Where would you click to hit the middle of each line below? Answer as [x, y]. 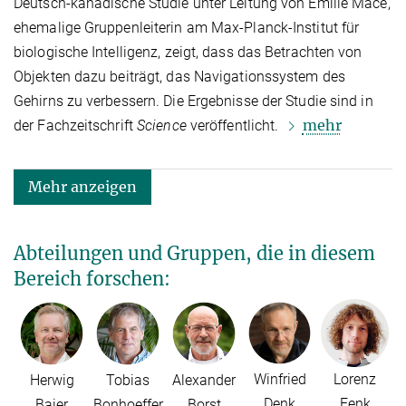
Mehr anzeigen [82, 187]
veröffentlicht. [234, 126]
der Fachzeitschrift [75, 126]
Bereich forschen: [92, 279]
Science [162, 126]
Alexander [204, 380]
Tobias [128, 380]
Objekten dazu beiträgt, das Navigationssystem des [179, 77]
